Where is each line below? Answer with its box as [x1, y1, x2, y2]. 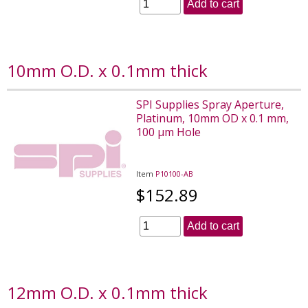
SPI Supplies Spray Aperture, [136, 96, 285, 112]
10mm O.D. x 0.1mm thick [7, 58, 208, 82]
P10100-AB [155, 168, 194, 179]
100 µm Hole [136, 124, 201, 140]
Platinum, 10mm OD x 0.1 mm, [136, 110, 289, 126]
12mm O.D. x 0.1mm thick [7, 280, 208, 304]
